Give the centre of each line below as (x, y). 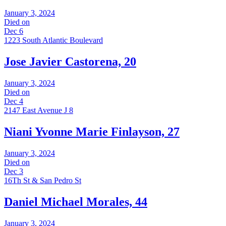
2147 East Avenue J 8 (39, 110)
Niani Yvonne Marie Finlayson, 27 (92, 132)
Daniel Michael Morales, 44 (76, 202)
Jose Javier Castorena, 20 (70, 62)
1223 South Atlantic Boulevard (53, 40)
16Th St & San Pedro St (43, 180)
